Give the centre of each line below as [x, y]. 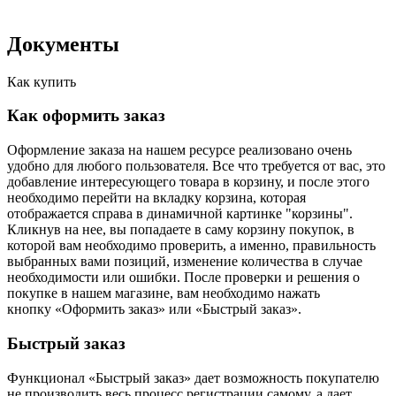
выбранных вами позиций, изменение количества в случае [185, 262]
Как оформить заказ [86, 116]
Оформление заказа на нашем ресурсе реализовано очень [179, 150]
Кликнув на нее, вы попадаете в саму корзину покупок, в [181, 230]
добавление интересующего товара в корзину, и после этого [188, 182]
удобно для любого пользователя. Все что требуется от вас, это [196, 166]
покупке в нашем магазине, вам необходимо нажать [164, 293]
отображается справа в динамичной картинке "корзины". [180, 214]
